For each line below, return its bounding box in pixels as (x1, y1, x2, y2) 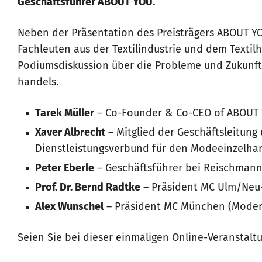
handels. (18, 77, 58, 88)
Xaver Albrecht (35, 127, 105, 139)
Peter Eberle (35, 163, 94, 174)
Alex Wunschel (35, 202, 104, 213)
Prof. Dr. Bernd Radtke (35, 182, 140, 194)
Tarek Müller (35, 108, 94, 119)
